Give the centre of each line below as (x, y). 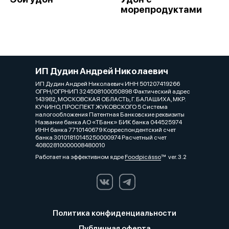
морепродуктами (161, 9)
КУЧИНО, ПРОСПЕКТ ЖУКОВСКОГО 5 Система (101, 107)
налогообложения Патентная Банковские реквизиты (110, 114)
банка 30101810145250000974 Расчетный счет (101, 137)
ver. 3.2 (174, 157)
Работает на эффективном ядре (80, 157)
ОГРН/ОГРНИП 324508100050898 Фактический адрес (113, 91)
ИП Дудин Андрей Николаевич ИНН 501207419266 (108, 84)
